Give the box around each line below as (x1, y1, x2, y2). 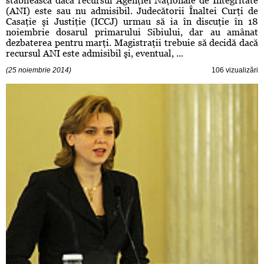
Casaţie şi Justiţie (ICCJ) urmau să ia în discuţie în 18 (6, 16, 258, 28)
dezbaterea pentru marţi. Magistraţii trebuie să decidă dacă (6, 37, 258, 49)
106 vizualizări (212, 66, 258, 75)
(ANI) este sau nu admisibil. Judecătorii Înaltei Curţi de (6, 5, 258, 17)
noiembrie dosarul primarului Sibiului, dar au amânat (6, 27, 258, 38)
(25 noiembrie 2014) (6, 66, 71, 75)
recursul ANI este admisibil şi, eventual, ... (6, 48, 183, 60)
